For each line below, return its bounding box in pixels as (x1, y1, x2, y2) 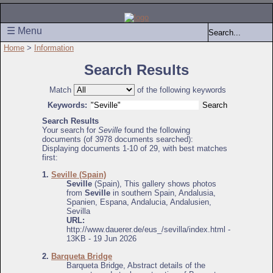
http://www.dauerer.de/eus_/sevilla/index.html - (66, 225, 230, 235)
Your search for (42, 126, 98, 135)
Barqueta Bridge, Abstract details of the (66, 260, 205, 270)
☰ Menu (7, 26, 42, 36)
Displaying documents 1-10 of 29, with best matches (42, 144, 227, 153)
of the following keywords (134, 85, 226, 94)
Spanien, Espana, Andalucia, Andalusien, (66, 197, 211, 207)
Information (34, 43, 74, 52)
